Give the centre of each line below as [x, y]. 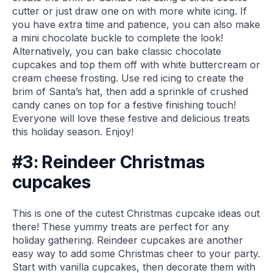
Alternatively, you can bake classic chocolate [117, 51]
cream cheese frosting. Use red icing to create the [128, 78]
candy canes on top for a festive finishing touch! [124, 105]
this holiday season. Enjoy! [73, 131]
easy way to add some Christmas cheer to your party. [136, 254]
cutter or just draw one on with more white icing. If [129, 11]
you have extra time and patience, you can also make [136, 24]
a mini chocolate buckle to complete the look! [118, 37]
